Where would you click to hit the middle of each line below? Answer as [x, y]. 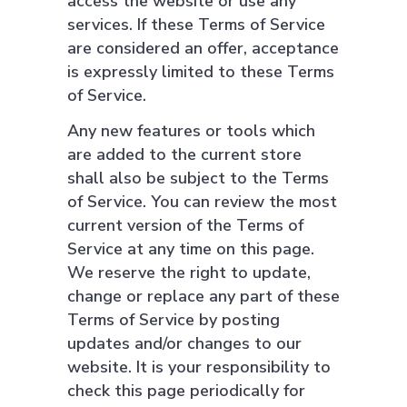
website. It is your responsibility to [199, 367]
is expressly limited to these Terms [201, 72]
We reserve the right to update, [189, 273]
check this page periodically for [186, 391]
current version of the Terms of [185, 225]
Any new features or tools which [191, 131]
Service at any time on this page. [191, 249]
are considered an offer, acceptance [203, 48]
